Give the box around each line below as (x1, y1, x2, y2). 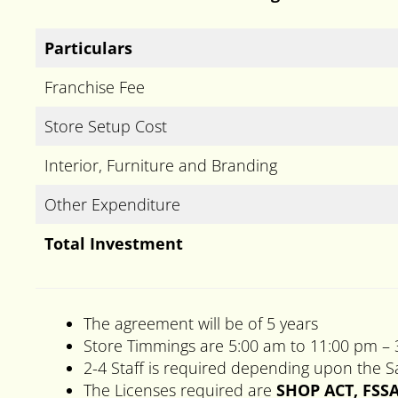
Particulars (44, 36, 132, 59)
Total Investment (44, 232, 183, 254)
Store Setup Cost (44, 115, 167, 137)
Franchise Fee (44, 76, 145, 98)
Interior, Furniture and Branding (44, 154, 277, 176)
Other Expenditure (44, 193, 180, 215)
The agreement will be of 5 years (84, 312, 318, 334)
